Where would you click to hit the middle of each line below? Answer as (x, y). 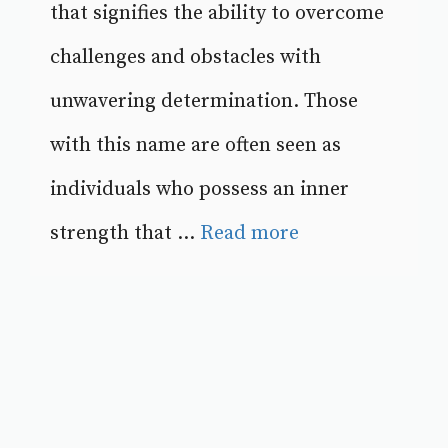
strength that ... (125, 234)
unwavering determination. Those (204, 102)
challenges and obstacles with (185, 58)
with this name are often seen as (195, 146)
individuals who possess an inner (199, 190)
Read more (249, 234)
